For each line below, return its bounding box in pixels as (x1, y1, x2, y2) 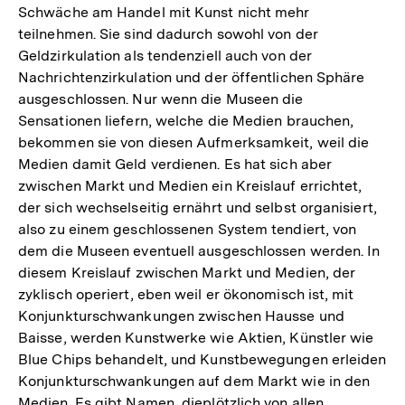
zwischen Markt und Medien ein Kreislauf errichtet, (18, 176, 363, 194)
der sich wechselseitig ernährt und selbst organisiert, (18, 198, 377, 216)
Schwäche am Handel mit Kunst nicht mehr (18, 3, 310, 21)
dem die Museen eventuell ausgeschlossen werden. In (18, 241, 381, 259)
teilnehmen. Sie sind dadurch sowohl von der (18, 24, 318, 42)
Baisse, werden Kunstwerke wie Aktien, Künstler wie (18, 328, 374, 346)
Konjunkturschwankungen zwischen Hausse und (18, 306, 344, 325)
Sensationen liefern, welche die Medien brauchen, (18, 111, 354, 129)
